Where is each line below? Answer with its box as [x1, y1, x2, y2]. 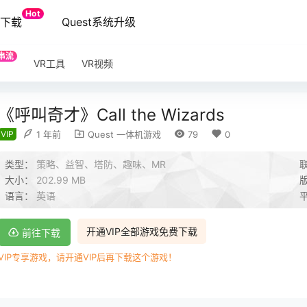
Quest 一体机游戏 [85, 129, 161, 140]
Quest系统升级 [61, 15, 136, 29]
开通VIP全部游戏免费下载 [86, 225, 197, 237]
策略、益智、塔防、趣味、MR [36, 158, 166, 170]
